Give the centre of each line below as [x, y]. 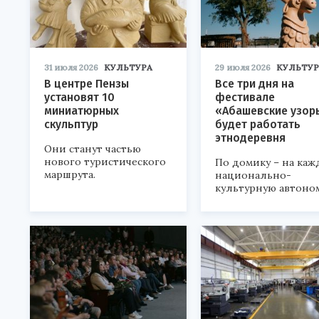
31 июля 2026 [71, 68]
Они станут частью [93, 149]
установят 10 [79, 98]
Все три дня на [255, 84]
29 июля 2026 [243, 68]
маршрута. [70, 175]
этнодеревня [250, 138]
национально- [253, 176]
